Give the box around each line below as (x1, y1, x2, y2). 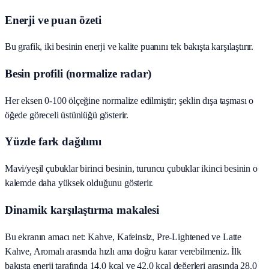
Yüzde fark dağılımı (5, 135, 101, 148)
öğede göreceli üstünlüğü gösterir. (5, 109, 129, 120)
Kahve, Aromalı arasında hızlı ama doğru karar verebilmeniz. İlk (5, 246, 241, 256)
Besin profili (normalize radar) (5, 67, 151, 80)
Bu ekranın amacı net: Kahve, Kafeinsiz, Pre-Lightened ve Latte (5, 231, 242, 242)
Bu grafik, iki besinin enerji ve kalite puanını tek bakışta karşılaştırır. (5, 41, 253, 52)
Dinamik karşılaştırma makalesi (5, 203, 159, 216)
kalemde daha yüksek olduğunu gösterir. (5, 178, 154, 189)
